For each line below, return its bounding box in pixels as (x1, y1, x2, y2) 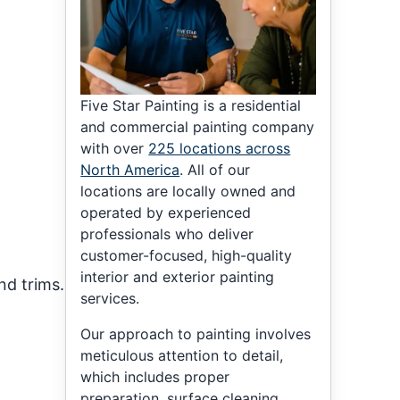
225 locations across (148, 138, 291, 157)
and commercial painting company (80, 117, 315, 136)
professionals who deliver (80, 224, 254, 243)
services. (80, 288, 140, 307)
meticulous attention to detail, (80, 346, 284, 364)
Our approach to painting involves (80, 324, 312, 343)
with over (80, 138, 149, 157)
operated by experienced (80, 203, 252, 221)
